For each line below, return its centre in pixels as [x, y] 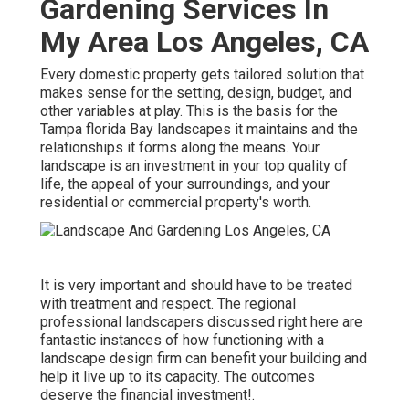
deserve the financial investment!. [147, 394]
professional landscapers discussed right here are [201, 321]
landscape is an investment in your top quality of [194, 165]
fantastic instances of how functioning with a [182, 340]
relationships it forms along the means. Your [180, 147]
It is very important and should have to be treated [196, 285]
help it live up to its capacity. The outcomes [178, 376]
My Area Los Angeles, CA [204, 42]
